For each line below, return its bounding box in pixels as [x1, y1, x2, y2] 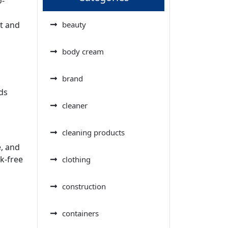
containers [62, 208, 99, 218]
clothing [62, 154, 91, 164]
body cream [62, 46, 104, 56]
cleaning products [62, 127, 125, 137]
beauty [62, 19, 86, 30]
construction [62, 181, 106, 191]
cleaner [62, 100, 88, 110]
